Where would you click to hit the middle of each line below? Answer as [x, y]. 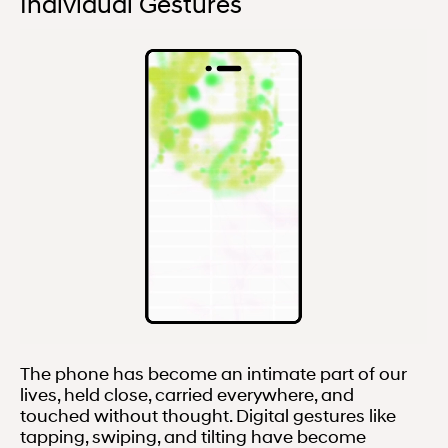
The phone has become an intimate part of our [214, 373]
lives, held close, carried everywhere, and [187, 394]
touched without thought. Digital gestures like [208, 415]
